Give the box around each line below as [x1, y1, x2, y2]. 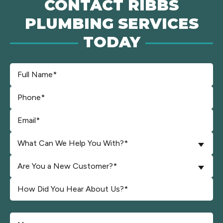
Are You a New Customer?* [17, 161, 117, 171]
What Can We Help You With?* [17, 138, 128, 148]
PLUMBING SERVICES [24, 14, 199, 33]
